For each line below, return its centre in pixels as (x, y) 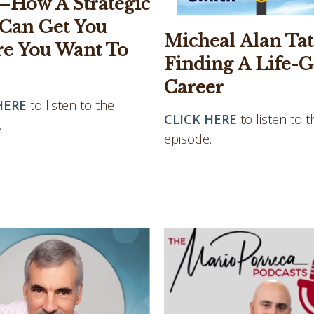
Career (194, 88)
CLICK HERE (200, 120)
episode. (188, 139)
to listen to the (72, 105)
